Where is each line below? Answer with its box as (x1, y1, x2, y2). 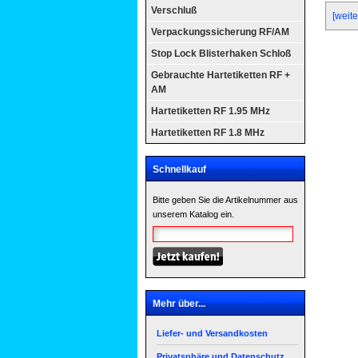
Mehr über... (153, 298, 205, 309)
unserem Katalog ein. (153, 209, 234, 219)
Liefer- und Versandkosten (157, 328, 268, 338)
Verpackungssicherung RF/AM (151, 26, 289, 38)
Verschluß (151, 5, 197, 16)
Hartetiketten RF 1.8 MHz (151, 127, 265, 138)
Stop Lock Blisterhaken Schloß (151, 48, 291, 59)
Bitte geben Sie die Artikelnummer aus (153, 195, 298, 205)
